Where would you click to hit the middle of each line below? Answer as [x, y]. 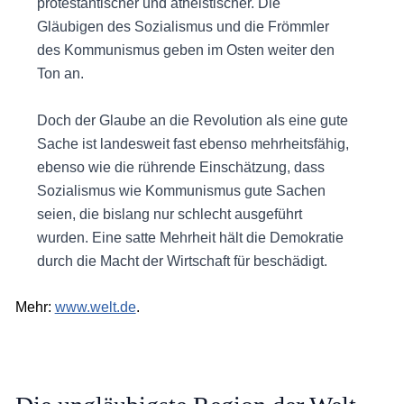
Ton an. [60, 74]
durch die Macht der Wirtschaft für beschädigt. [182, 261]
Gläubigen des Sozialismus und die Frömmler [183, 27]
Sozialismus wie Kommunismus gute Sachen [181, 190]
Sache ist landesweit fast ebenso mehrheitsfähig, [193, 143]
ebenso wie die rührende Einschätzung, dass [180, 167]
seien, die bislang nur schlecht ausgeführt [169, 214]
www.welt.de [95, 308]
